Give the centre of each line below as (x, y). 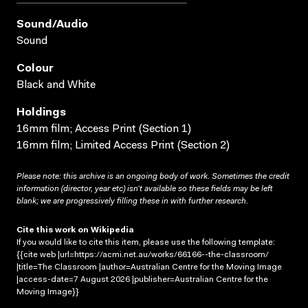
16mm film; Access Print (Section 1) (104, 129)
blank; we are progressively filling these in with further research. (132, 201)
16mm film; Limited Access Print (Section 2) (123, 145)
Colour (35, 68)
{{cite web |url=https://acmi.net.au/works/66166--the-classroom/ (143, 255)
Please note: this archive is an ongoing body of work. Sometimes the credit (153, 176)
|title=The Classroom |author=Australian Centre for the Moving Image (149, 267)
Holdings (41, 112)
